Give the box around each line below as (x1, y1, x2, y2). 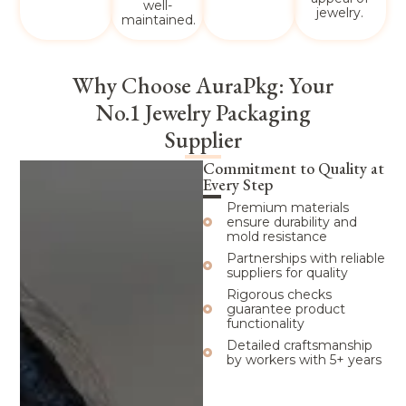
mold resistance (226, 227, 327, 245)
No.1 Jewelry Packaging (95, 98, 311, 128)
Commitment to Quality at (203, 157, 384, 179)
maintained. (121, 12, 196, 29)
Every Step (203, 173, 273, 195)
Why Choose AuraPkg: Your (72, 71, 333, 101)
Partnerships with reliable (226, 249, 385, 266)
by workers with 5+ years (226, 351, 382, 368)
